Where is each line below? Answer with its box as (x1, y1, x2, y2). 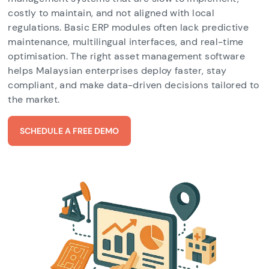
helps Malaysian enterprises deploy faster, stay (8, 64, 227, 77)
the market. (8, 93, 60, 106)
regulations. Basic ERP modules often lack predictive (8, 21, 249, 34)
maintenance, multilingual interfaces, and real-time (8, 35, 244, 48)
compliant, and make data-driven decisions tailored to (8, 79, 259, 91)
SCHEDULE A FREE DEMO (20, 125, 119, 136)
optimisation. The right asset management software (8, 50, 246, 62)
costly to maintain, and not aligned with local (8, 7, 214, 19)
